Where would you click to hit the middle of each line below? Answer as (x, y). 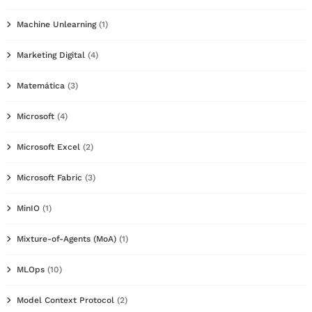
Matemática (41, 85)
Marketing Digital (51, 55)
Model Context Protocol (65, 300)
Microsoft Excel (48, 147)
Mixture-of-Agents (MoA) (67, 239)
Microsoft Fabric (49, 177)
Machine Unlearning (56, 24)
